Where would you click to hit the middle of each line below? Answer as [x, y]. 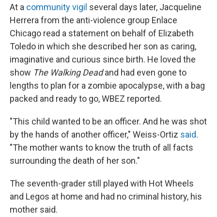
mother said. [34, 209]
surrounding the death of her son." [75, 161]
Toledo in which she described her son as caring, [103, 46]
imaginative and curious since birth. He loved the [103, 59]
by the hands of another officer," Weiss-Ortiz [95, 134]
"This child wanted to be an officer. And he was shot [108, 121]
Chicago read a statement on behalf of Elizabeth [102, 33]
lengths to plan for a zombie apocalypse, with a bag [107, 85]
